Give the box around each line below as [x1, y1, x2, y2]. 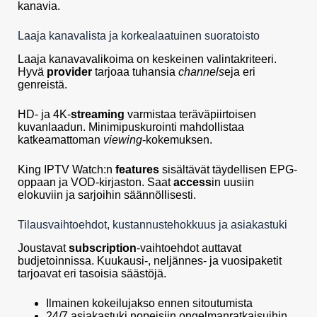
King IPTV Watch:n [18, 163, 115, 176]
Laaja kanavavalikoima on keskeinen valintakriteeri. [18, 53, 277, 66]
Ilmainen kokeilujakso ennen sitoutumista [46, 297, 253, 310]
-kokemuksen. [142, 134, 212, 146]
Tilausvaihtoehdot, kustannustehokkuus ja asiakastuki [18, 219, 287, 231]
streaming [71, 108, 125, 121]
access [173, 176, 212, 189]
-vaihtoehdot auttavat [137, 242, 241, 255]
